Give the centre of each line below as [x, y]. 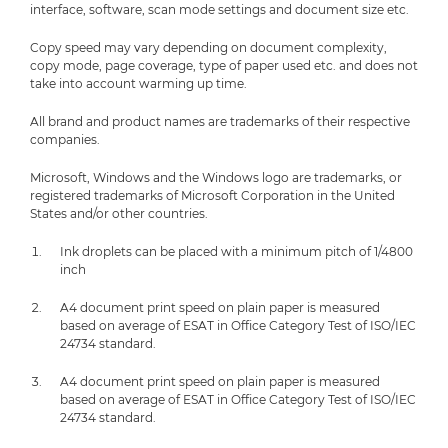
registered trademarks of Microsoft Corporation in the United [212, 195]
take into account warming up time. [138, 83]
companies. [65, 139]
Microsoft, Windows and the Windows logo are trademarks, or [216, 177]
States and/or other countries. [119, 213]
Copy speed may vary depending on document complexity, [208, 47]
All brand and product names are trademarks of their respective [220, 121]
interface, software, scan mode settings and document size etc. [219, 9]
